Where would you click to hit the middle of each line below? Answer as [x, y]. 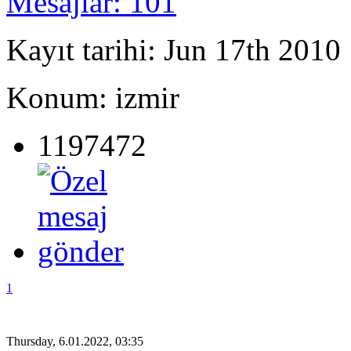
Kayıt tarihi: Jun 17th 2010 [174, 49]
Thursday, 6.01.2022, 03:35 [75, 341]
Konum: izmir [93, 97]
